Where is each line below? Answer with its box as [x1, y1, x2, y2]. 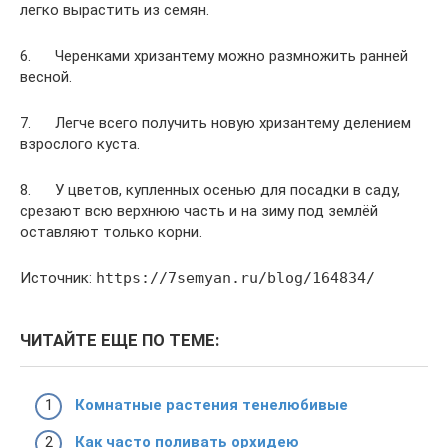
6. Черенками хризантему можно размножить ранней [20, 47, 408, 66]
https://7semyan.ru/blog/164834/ [96, 269, 375, 288]
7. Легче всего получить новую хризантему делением [20, 114, 411, 133]
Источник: [20, 269, 96, 288]
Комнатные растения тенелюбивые [75, 395, 348, 414]
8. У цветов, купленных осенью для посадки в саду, [20, 181, 400, 200]
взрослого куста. [20, 135, 140, 154]
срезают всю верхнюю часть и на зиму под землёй [20, 202, 378, 221]
